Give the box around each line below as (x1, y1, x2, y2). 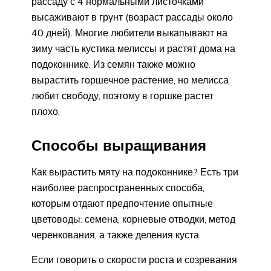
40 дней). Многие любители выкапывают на (31, 27, 227, 39)
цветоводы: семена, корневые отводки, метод (31, 212, 235, 225)
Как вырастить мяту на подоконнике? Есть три (31, 165, 238, 178)
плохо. (31, 105, 60, 118)
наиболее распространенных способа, (31, 181, 204, 194)
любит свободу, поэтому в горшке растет (31, 90, 214, 102)
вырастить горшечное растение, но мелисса (31, 74, 229, 87)
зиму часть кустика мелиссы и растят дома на (31, 42, 235, 55)
